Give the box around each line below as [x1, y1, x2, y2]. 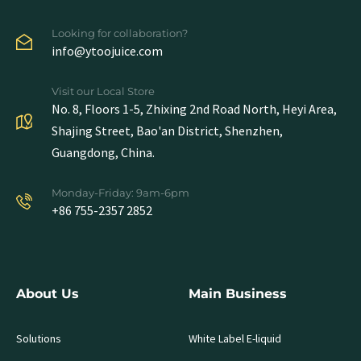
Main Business [189, 286, 287, 302]
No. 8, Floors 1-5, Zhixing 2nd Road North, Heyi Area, [52, 101, 337, 118]
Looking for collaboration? [52, 27, 188, 40]
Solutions [16, 331, 61, 346]
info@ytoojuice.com [52, 43, 163, 60]
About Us [16, 286, 79, 302]
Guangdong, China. [52, 144, 155, 161]
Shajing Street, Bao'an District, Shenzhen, [52, 122, 283, 139]
